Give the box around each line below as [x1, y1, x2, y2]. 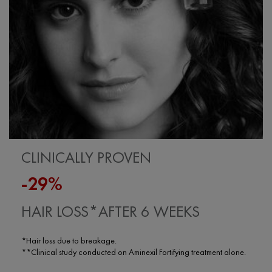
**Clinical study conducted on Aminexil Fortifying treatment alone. [21, 246, 246, 257]
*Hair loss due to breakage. [21, 234, 117, 246]
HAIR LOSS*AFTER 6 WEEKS [21, 200, 200, 222]
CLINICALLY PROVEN [21, 146, 151, 168]
